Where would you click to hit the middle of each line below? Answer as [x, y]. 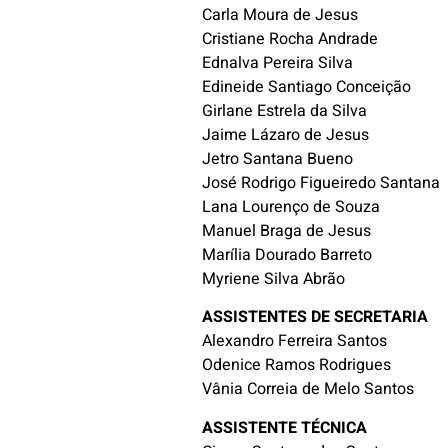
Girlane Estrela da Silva [285, 110]
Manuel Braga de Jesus [287, 230]
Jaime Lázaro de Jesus [286, 134]
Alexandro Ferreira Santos [295, 341]
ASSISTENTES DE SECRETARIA [315, 317]
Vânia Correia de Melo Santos [308, 389]
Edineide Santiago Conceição [307, 86]
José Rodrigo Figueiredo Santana [321, 182]
